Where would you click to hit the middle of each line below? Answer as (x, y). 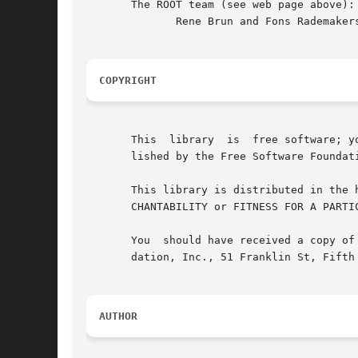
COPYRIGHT (128, 81)
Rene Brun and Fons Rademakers (112, 22)
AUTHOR (118, 316)
